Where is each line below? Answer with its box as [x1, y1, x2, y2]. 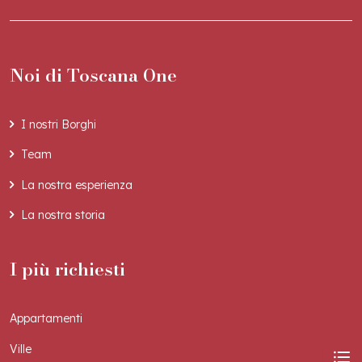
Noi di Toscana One [10, 61, 177, 89]
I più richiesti [10, 255, 125, 284]
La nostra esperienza [21, 177, 133, 192]
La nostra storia [21, 208, 105, 223]
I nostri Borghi [21, 116, 96, 132]
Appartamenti [10, 311, 82, 326]
